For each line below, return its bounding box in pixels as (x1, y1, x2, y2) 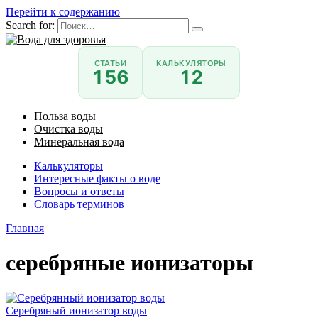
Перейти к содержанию (6, 6, 120, 18)
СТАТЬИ (94, 58, 127, 68)
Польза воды (34, 110, 96, 122)
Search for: (6, 19, 55, 31)
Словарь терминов (34, 198, 124, 210)
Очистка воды (34, 123, 103, 135)
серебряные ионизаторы (6, 250, 253, 276)
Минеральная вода (34, 136, 124, 148)
